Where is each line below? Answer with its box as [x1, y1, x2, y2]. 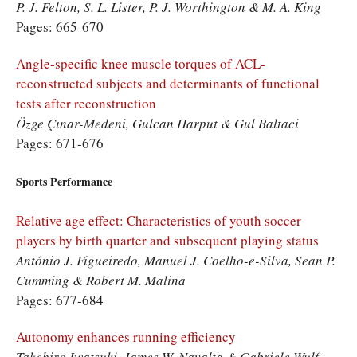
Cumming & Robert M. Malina [16, 270, 186, 289]
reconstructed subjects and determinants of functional [16, 73, 320, 92]
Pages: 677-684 [16, 290, 104, 309]
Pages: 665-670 [16, 17, 104, 36]
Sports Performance [16, 173, 112, 190]
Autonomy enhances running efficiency [16, 327, 236, 346]
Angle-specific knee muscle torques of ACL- [16, 53, 265, 73]
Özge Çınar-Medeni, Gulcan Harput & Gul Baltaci [16, 113, 299, 132]
